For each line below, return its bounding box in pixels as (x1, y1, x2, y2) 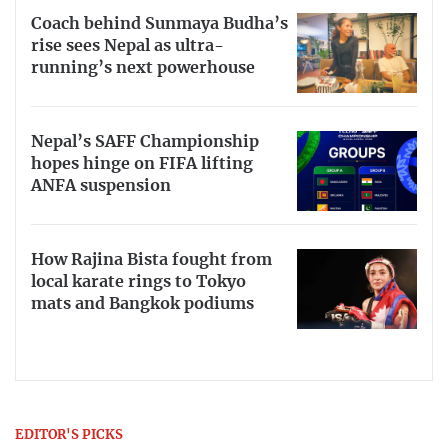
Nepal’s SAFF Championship (31, 133, 259, 150)
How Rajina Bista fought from (31, 251, 272, 268)
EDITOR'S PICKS (15, 429, 123, 443)
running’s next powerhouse (31, 60, 255, 77)
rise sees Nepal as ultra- (31, 38, 224, 55)
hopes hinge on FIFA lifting (31, 155, 253, 172)
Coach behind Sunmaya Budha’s (31, 16, 288, 33)
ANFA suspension (31, 177, 171, 194)
